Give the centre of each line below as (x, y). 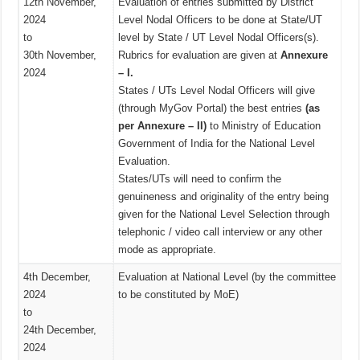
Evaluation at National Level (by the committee (227, 277)
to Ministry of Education (264, 126)
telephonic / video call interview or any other (221, 232)
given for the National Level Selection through (224, 215)
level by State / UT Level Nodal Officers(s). (219, 38)
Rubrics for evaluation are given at (200, 55)
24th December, (60, 330)
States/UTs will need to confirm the (200, 179)
